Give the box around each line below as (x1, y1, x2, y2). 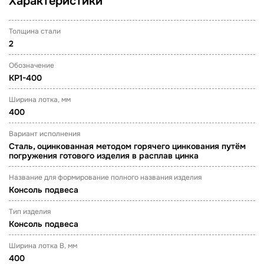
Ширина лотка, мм (9, 95, 71, 104)
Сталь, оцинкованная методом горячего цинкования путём (9, 141, 246, 151)
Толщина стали (9, 27, 61, 36)
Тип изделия (9, 207, 51, 216)
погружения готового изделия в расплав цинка (9, 150, 199, 161)
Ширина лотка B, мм (9, 241, 77, 250)
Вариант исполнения (9, 129, 80, 138)
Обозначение (9, 61, 54, 70)
